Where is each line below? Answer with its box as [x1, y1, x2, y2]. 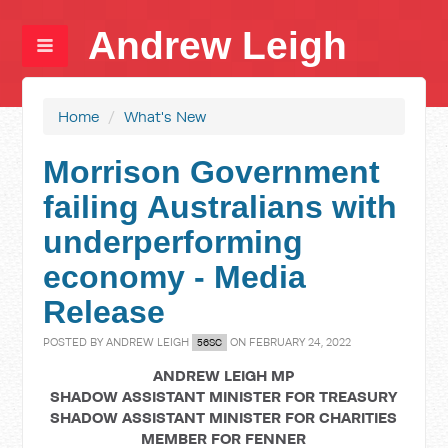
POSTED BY [43, 335, 107, 349]
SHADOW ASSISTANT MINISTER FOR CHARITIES [50, 408, 398, 427]
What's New [124, 107, 207, 126]
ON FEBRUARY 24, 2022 [227, 335, 352, 349]
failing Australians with [43, 189, 398, 225]
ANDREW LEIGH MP [153, 366, 295, 385]
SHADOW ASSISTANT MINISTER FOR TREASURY [50, 387, 398, 406]
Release [43, 294, 166, 330]
